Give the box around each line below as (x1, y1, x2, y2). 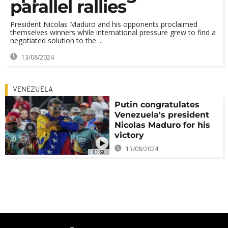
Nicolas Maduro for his (115, 120, 211, 130)
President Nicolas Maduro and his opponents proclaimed (10, 19, 197, 29)
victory (115, 130, 145, 140)
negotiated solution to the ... (10, 36, 103, 45)
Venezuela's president (115, 110, 210, 120)
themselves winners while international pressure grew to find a (10, 27, 216, 37)
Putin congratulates (115, 100, 200, 109)
